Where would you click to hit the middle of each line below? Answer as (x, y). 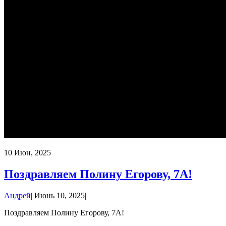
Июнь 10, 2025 (60, 195)
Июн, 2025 (33, 152)
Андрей (17, 195)
